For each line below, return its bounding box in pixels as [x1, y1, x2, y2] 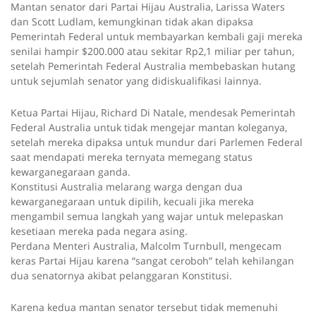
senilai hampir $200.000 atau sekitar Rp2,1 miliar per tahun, [11, 44, 294, 59]
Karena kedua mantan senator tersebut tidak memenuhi [11, 300, 278, 315]
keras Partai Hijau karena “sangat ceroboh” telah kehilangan [11, 254, 294, 268]
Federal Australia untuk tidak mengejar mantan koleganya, [11, 121, 287, 135]
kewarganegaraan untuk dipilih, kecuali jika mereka [11, 195, 254, 209]
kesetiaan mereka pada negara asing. [11, 224, 188, 238]
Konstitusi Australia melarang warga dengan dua [11, 180, 243, 194]
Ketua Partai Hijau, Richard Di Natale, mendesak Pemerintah [11, 106, 296, 120]
